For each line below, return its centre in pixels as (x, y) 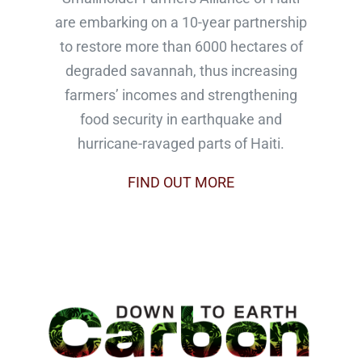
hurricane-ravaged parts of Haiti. (181, 143)
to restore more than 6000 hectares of (181, 46)
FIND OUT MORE (181, 182)
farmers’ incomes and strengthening (181, 95)
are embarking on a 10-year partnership (181, 22)
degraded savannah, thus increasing (181, 70)
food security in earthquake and (181, 119)
